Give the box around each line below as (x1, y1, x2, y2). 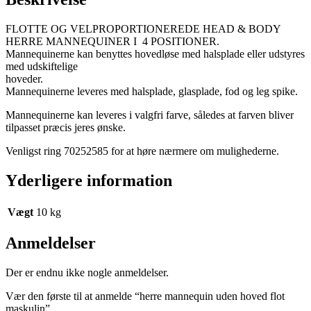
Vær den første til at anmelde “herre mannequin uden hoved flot (6, 290, 285, 303)
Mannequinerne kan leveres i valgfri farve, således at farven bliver (6, 108, 294, 121)
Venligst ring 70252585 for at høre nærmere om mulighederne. (6, 144, 279, 157)
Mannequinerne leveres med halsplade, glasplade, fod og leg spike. (6, 85, 298, 97)
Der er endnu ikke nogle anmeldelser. (6, 267, 169, 279)
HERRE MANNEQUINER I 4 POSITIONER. (6, 35, 219, 47)
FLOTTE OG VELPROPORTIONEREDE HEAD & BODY (6, 22, 280, 35)
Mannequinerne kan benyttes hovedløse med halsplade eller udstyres (6, 47, 305, 60)
